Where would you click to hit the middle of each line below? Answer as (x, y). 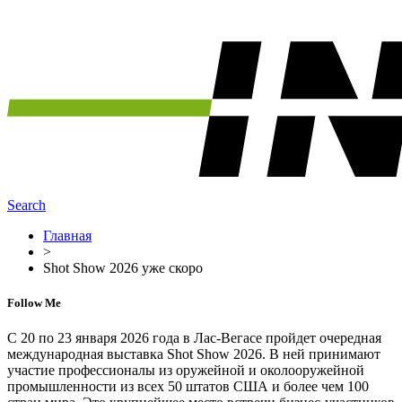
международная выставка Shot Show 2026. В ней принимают (194, 354)
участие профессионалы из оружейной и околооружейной (186, 371)
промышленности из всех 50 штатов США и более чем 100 (188, 387)
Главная (67, 236)
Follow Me (34, 303)
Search (26, 205)
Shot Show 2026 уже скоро (123, 268)
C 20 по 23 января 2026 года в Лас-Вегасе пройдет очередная (194, 338)
